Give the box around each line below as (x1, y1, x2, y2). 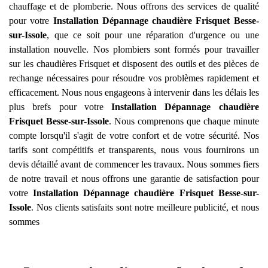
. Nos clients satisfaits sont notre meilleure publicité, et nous (31, 202, 259, 212)
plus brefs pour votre (9, 102, 112, 112)
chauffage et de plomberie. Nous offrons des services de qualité (9, 1, 259, 11)
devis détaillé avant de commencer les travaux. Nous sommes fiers (9, 159, 259, 169)
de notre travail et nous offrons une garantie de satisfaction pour (9, 173, 259, 184)
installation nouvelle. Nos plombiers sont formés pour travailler (9, 44, 259, 54)
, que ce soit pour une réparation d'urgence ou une (47, 30, 259, 40)
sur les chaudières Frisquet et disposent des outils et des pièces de (9, 59, 259, 69)
